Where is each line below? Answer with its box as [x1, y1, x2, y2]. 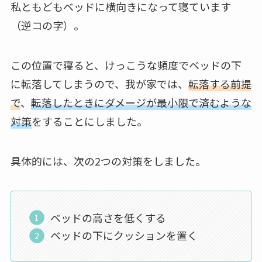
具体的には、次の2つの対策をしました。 [10, 153, 206, 168]
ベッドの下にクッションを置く [50, 227, 198, 243]
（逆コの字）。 [10, 17, 84, 33]
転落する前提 [188, 75, 251, 91]
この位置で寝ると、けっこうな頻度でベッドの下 [10, 57, 242, 73]
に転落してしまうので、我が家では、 [10, 75, 188, 91]
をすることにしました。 [31, 113, 147, 129]
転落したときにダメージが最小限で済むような [30, 94, 251, 110]
